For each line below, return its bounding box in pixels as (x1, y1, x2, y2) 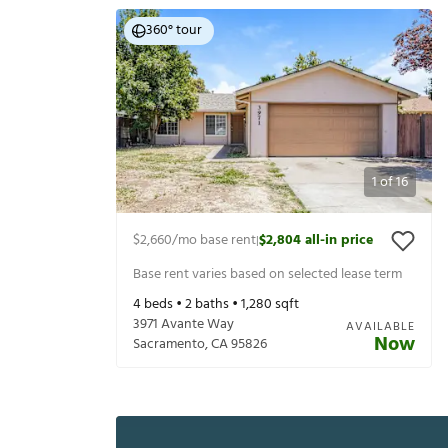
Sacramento (133, 333, 205, 357)
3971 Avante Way (133, 313, 234, 337)
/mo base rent (172, 229, 256, 253)
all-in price (305, 229, 373, 253)
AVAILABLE (346, 317, 415, 338)
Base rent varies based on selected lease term (133, 262, 402, 286)
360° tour (146, 19, 202, 43)
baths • (192, 293, 241, 317)
